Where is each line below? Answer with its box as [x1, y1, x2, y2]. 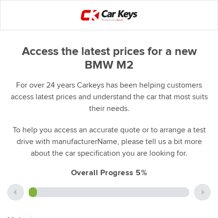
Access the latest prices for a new [21, 44, 197, 58]
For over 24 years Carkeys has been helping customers [16, 81, 202, 90]
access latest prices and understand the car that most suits [10, 92, 208, 102]
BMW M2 [85, 58, 133, 72]
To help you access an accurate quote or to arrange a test [12, 126, 206, 135]
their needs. [89, 104, 129, 113]
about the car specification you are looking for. [31, 149, 187, 158]
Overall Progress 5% [71, 168, 147, 178]
